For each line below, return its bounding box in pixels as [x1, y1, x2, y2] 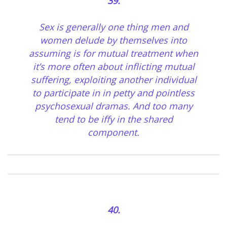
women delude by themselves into [40, 34, 187, 47]
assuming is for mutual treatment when [29, 47, 198, 60]
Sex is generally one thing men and [39, 21, 188, 33]
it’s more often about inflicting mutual [32, 60, 195, 73]
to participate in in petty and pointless [32, 87, 195, 99]
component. [88, 126, 139, 139]
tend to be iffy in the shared [54, 113, 173, 126]
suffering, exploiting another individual [30, 73, 197, 86]
